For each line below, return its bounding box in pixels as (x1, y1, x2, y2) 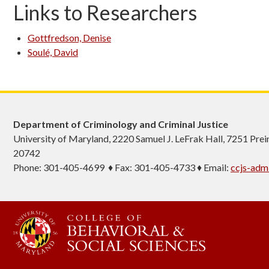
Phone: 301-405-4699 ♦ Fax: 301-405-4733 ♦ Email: (13, 162, 231, 173)
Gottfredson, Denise (28, 32, 111, 43)
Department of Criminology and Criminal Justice (13, 118, 228, 130)
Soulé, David (28, 46, 78, 58)
